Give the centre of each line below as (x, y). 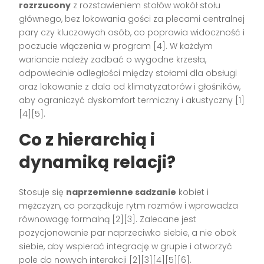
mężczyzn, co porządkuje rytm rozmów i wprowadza (129, 205)
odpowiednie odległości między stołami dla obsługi (128, 73)
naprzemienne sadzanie (121, 192)
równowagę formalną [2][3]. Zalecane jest (108, 219)
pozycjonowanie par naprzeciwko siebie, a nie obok (128, 232)
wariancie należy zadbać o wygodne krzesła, (113, 59)
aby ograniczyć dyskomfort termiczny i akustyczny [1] (132, 100)
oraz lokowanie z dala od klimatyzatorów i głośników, (130, 86)
